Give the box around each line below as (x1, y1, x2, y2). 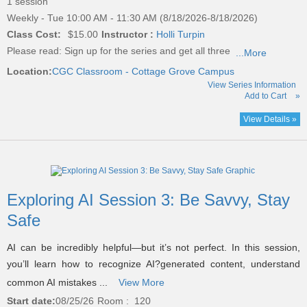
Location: (7, 65, 52, 77)
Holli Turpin (156, 28, 205, 40)
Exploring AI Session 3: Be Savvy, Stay (7, 190, 290, 209)
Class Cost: (7, 28, 61, 40)
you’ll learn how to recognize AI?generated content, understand (7, 258, 300, 269)
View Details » (243, 114, 297, 124)
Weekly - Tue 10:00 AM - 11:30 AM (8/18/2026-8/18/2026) (7, 12, 258, 23)
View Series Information (208, 79, 300, 90)
